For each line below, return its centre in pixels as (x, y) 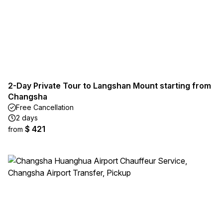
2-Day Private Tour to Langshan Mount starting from (110, 86)
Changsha (28, 97)
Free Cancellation (45, 107)
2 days (27, 118)
